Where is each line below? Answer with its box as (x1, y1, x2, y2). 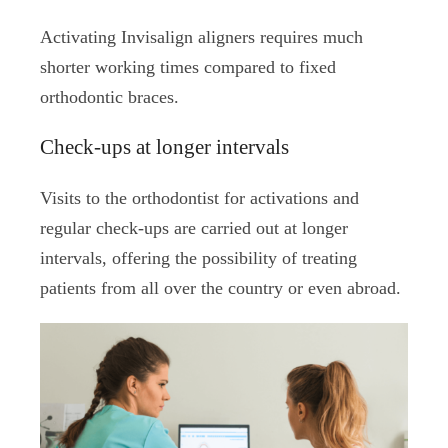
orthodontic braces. (40, 86, 179, 107)
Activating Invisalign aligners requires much (40, 26, 363, 47)
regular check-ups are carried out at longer (40, 217, 348, 238)
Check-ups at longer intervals (40, 134, 289, 159)
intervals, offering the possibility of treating (40, 247, 357, 268)
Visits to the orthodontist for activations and (40, 187, 359, 208)
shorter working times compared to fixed (40, 56, 336, 77)
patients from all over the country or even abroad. (40, 277, 401, 298)
